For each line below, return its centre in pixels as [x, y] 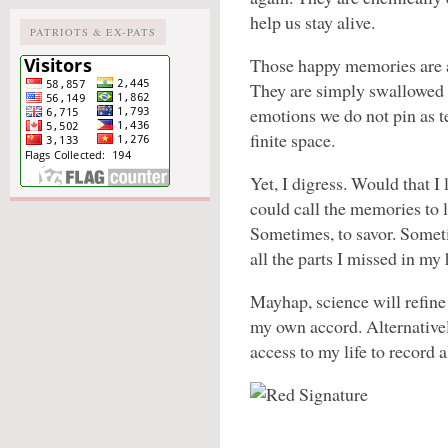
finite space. [292, 140]
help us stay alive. [312, 22]
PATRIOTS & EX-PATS [93, 32]
